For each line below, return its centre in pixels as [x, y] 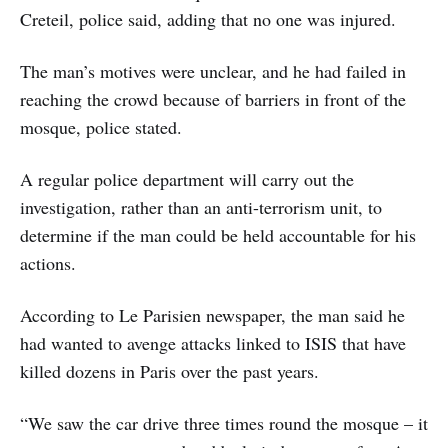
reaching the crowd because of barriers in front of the [213, 98]
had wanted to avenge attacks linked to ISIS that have [213, 342]
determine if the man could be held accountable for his [218, 234]
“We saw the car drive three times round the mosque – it [224, 422]
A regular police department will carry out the [187, 178]
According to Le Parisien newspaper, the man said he [212, 314]
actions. [48, 262]
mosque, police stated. [101, 126]
